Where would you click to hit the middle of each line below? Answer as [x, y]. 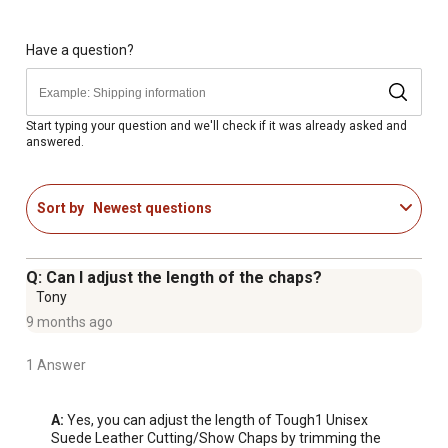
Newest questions [152, 208]
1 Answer [56, 364]
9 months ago [69, 321]
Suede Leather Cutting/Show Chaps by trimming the [216, 437]
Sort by [60, 208]
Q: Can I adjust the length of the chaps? [174, 277]
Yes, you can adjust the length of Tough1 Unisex [216, 419]
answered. [55, 141]
